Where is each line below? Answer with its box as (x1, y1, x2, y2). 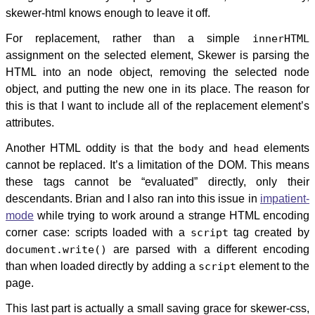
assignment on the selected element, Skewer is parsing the (6, 49, 309, 61)
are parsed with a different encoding (107, 243, 309, 255)
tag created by (228, 226, 310, 238)
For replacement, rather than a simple (6, 32, 252, 44)
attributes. (6, 117, 54, 129)
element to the (236, 260, 310, 272)
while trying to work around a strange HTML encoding (34, 210, 309, 221)
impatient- (260, 193, 309, 205)
